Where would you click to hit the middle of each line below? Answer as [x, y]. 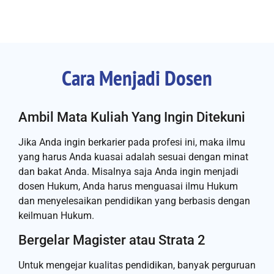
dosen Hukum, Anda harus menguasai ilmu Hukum [128, 187]
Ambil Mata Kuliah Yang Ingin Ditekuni [132, 117]
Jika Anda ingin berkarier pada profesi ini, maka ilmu [132, 143]
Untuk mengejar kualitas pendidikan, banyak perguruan [137, 265]
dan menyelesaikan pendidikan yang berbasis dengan [134, 201]
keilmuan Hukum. [56, 216]
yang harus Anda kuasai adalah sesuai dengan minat [133, 157]
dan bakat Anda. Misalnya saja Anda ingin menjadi [128, 172]
